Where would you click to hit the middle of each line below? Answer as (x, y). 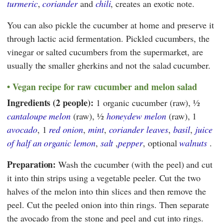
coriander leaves (138, 130)
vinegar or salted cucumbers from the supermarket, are (105, 52)
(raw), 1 (181, 116)
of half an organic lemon (51, 143)
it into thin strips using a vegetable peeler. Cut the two (104, 178)
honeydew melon (136, 116)
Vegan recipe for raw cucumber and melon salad (105, 86)
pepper (131, 143)
